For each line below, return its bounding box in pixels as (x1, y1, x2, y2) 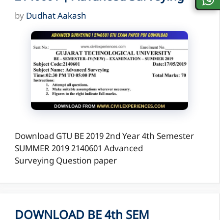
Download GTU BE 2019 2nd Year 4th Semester (15, 131, 194, 142)
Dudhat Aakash (26, 11, 86, 23)
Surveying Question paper (15, 156, 117, 167)
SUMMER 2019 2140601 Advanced (15, 143, 143, 155)
